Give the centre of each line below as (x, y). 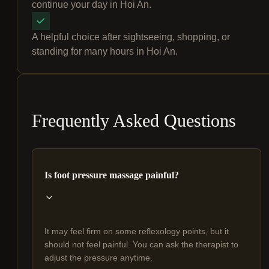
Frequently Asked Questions (134, 121)
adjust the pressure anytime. (98, 258)
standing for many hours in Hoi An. (105, 52)
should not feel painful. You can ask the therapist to (141, 245)
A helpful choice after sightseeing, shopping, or (131, 37)
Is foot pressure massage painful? (112, 175)
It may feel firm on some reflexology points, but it (137, 231)
